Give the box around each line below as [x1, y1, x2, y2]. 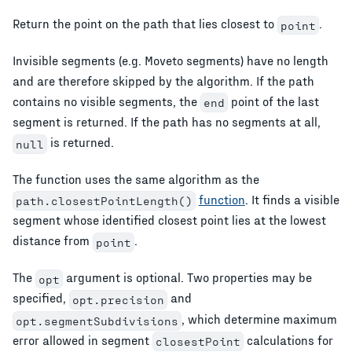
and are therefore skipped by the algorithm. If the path [13, 72, 314, 88]
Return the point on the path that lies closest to [13, 16, 277, 31]
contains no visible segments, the [13, 93, 200, 108]
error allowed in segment [13, 332, 152, 347]
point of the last [227, 93, 319, 108]
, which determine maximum [181, 311, 337, 327]
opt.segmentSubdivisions [15, 313, 178, 328]
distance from [13, 233, 93, 248]
